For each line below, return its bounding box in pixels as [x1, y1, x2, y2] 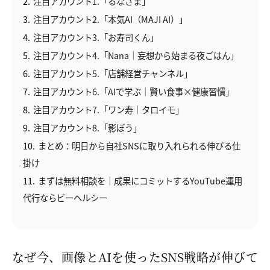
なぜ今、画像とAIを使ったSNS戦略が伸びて [12, 248, 258, 266]
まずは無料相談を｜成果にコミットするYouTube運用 [38, 174, 242, 187]
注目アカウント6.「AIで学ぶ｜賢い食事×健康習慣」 [33, 85, 234, 98]
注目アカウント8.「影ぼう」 [33, 121, 142, 134]
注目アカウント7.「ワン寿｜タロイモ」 [33, 103, 184, 116]
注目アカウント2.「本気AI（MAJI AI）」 [33, 13, 187, 26]
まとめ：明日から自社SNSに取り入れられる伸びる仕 [38, 139, 240, 152]
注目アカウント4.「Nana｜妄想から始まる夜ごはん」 [33, 49, 239, 62]
